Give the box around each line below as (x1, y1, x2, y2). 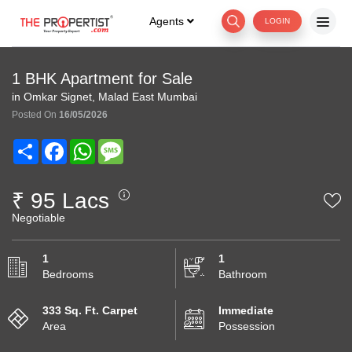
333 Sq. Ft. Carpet (42, 304, 137, 317)
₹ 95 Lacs (12, 189, 109, 213)
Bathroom (218, 268, 267, 280)
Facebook (67, 139, 116, 152)
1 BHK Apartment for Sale (12, 70, 192, 87)
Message (123, 139, 169, 152)
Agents (149, 14, 187, 27)
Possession (218, 320, 275, 332)
